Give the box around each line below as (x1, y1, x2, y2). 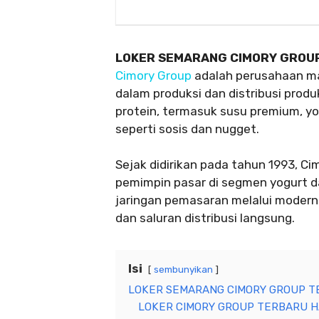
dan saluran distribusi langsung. (115, 211, 295, 226)
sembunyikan (154, 263, 213, 276)
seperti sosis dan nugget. (115, 121, 259, 136)
